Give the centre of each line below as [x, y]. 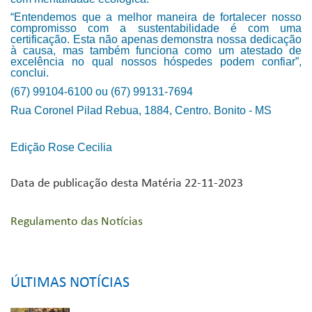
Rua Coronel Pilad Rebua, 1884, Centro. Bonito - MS [141, 110]
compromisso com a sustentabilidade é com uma [156, 29]
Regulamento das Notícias [77, 221]
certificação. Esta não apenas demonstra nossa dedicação [156, 40]
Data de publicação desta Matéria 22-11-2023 [127, 183]
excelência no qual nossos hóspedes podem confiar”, [156, 62]
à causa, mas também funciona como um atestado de [156, 51]
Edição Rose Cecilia [61, 147]
